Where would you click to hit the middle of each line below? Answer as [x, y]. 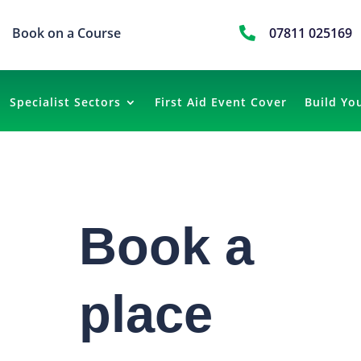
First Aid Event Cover [221, 102]
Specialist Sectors [65, 102]
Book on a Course [67, 33]
